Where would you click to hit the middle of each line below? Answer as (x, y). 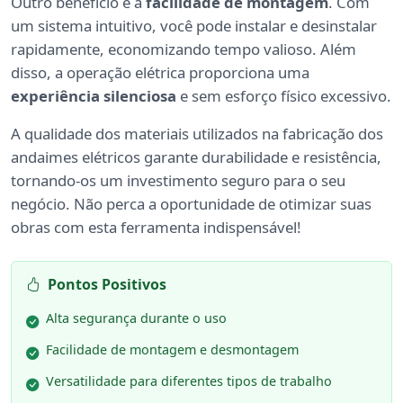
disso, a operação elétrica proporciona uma (160, 72)
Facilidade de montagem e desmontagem (172, 349)
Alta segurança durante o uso (136, 318)
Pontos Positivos (107, 284)
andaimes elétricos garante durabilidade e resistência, (196, 157)
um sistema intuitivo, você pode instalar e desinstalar (194, 25)
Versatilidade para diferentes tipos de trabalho (189, 381)
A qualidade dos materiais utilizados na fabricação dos (197, 133)
